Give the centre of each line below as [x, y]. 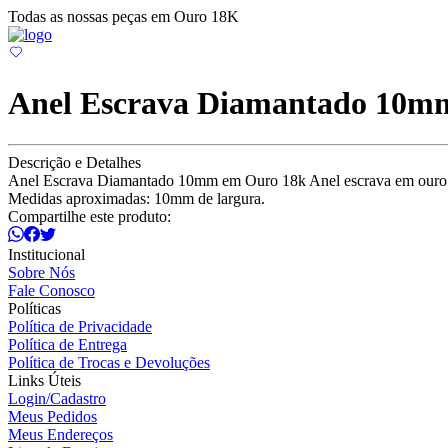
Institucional [46, 254]
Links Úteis [44, 380]
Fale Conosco [51, 290]
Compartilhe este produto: [89, 216]
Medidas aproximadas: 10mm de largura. [136, 198]
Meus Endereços [60, 434]
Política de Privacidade [80, 326]
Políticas [34, 308]
